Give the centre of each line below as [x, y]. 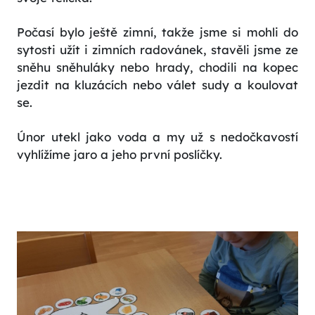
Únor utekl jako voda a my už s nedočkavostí [157, 137]
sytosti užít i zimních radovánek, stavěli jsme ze [157, 50]
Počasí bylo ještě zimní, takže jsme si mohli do [157, 32]
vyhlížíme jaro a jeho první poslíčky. [120, 155]
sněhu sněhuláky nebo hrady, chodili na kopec [157, 67]
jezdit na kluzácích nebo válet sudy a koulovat [157, 85]
